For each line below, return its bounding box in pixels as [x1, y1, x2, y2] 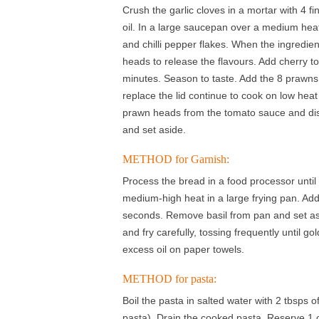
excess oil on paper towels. [122, 244, 244, 255]
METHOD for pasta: [122, 273, 216, 285]
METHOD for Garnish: [122, 153, 229, 165]
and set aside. [122, 124, 186, 135]
